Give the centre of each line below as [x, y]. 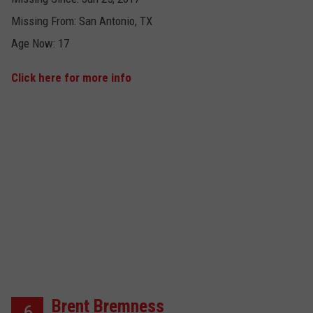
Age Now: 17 [40, 44]
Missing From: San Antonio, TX [82, 21]
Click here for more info [71, 78]
